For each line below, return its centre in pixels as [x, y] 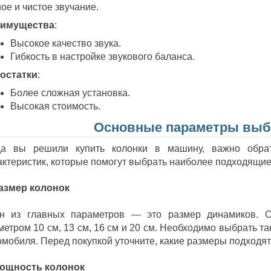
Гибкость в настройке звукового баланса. [102, 57]
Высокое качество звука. [65, 44]
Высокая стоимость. [55, 106]
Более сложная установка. [70, 93]
